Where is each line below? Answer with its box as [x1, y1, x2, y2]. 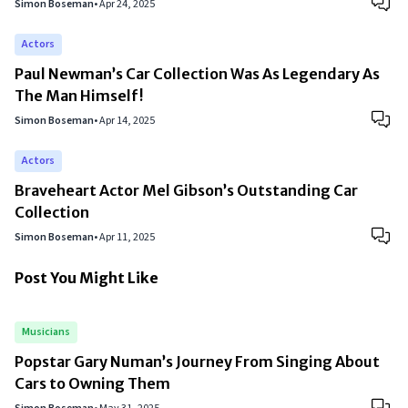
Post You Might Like [15, 269, 158, 287]
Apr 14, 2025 [99, 113, 155, 128]
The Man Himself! [15, 87, 143, 105]
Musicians [22, 324, 70, 340]
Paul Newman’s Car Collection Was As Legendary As [15, 65, 380, 83]
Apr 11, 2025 [99, 229, 155, 245]
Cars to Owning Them [15, 374, 170, 393]
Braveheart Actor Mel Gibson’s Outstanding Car [15, 181, 358, 199]
